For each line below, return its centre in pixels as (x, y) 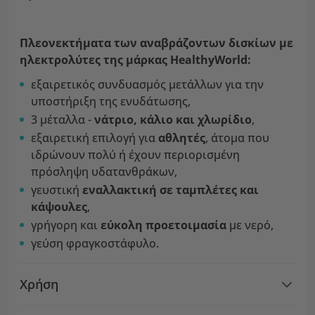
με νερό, (250, 225)
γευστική (57, 190)
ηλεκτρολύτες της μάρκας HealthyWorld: (135, 60)
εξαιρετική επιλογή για (95, 138)
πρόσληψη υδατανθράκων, (104, 172)
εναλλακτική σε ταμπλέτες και (171, 190)
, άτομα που (237, 138)
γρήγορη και (66, 225)
